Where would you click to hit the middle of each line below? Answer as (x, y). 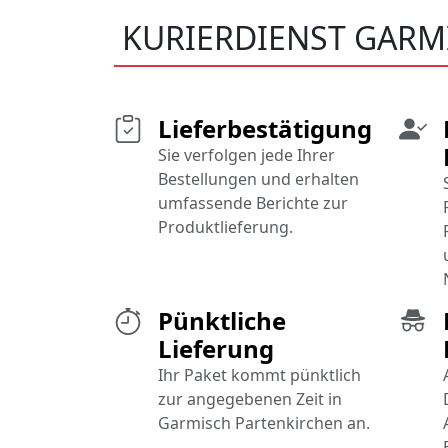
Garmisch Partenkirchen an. (264, 423)
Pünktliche (222, 321)
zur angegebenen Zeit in (250, 399)
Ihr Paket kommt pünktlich (259, 375)
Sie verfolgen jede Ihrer (246, 155)
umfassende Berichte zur (253, 203)
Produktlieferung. (225, 227)
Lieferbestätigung (265, 129)
